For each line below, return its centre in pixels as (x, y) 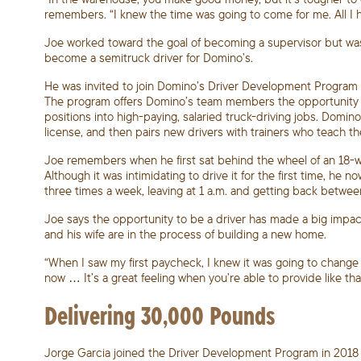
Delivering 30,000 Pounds (160, 315)
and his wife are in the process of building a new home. (185, 234)
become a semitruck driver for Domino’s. (149, 58)
